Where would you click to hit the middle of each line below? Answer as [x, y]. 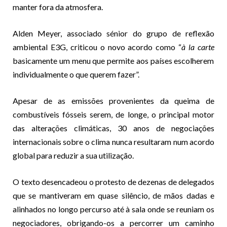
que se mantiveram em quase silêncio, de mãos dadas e [113, 195]
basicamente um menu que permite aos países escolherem [113, 60]
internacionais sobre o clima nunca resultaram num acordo [113, 141]
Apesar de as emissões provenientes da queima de [113, 100]
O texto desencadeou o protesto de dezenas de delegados [113, 181]
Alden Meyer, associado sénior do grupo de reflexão [113, 33]
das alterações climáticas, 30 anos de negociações [113, 128]
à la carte [198, 47]
